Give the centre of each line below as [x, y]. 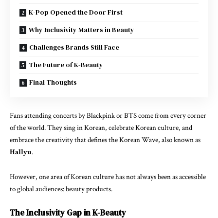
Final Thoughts [53, 82]
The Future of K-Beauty [66, 64]
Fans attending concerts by [48, 116]
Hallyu [21, 152]
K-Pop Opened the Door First [76, 12]
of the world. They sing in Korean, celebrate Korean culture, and [101, 128]
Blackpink [101, 116]
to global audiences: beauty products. [61, 189]
